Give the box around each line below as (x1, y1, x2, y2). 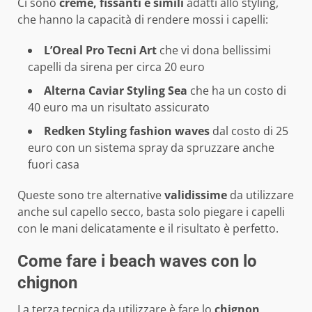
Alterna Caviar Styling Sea (44, 83, 187, 99)
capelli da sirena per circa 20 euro (28, 59, 205, 75)
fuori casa (28, 157, 79, 173)
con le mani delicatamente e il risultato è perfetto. (17, 221, 279, 237)
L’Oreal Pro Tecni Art (44, 42, 157, 58)
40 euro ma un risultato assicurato (28, 100, 210, 116)
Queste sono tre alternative (17, 187, 164, 203)
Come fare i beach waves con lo (17, 251, 257, 272)
